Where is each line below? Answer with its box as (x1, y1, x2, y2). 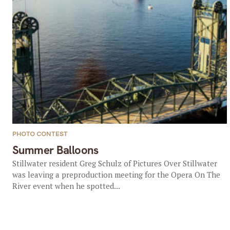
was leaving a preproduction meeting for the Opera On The (12, 169, 220, 180)
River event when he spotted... (12, 181, 120, 191)
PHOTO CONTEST (12, 131, 68, 138)
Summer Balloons (12, 143, 99, 158)
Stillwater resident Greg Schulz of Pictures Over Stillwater (12, 158, 217, 168)
